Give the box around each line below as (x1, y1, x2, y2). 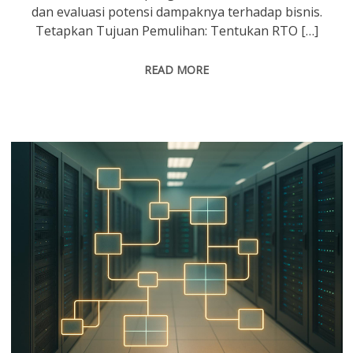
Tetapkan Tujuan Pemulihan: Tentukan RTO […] (35, 22, 318, 40)
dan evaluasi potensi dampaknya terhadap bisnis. (31, 3, 322, 21)
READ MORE (144, 62, 210, 78)
